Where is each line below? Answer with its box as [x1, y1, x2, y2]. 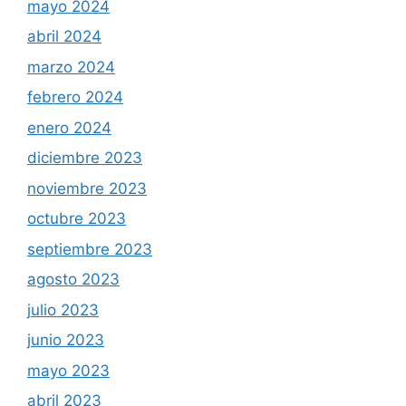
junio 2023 [27, 331, 104, 349]
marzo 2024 [27, 57, 115, 76]
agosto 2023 [27, 270, 120, 288]
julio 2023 [27, 300, 99, 319]
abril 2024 [27, 27, 101, 45]
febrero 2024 [27, 88, 123, 106]
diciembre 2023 [27, 149, 142, 167]
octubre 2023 [27, 209, 126, 227]
